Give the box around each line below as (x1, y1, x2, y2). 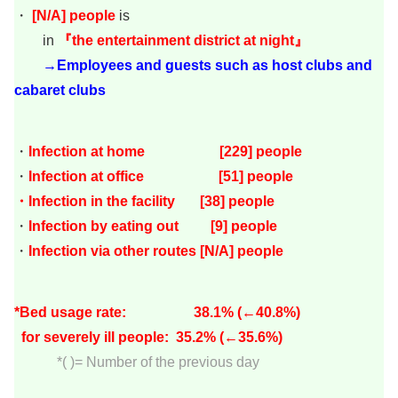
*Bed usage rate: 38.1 (14, 304, 221, 320)
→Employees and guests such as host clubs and (43, 58, 372, 74)
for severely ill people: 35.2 (14, 329, 203, 345)
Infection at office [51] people (28, 168, 293, 184)
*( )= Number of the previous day (14, 354, 259, 370)
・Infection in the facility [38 (14, 193, 220, 209)
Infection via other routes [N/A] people (28, 243, 283, 259)
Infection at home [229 (28, 143, 248, 159)
